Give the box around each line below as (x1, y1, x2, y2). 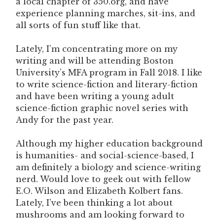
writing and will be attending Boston (16, 55, 174, 66)
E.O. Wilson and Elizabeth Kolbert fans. (16, 185, 183, 196)
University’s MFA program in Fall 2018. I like (16, 67, 202, 77)
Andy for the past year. (16, 114, 113, 125)
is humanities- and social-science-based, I (16, 150, 194, 160)
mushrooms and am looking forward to (16, 209, 184, 220)
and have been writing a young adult (16, 91, 174, 101)
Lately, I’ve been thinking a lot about (16, 197, 173, 208)
